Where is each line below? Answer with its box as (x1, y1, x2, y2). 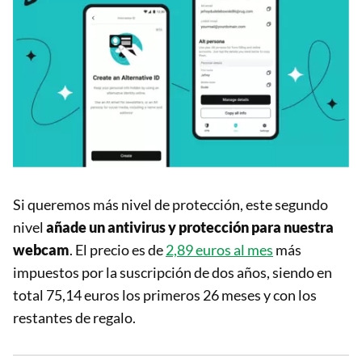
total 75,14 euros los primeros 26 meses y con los (13, 286, 317, 305)
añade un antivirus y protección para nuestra (46, 218, 334, 237)
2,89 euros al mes (166, 241, 273, 259)
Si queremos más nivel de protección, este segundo (13, 196, 328, 214)
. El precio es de (69, 241, 166, 259)
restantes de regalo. (13, 309, 136, 327)
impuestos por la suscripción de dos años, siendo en (13, 263, 332, 282)
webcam (13, 241, 69, 259)
